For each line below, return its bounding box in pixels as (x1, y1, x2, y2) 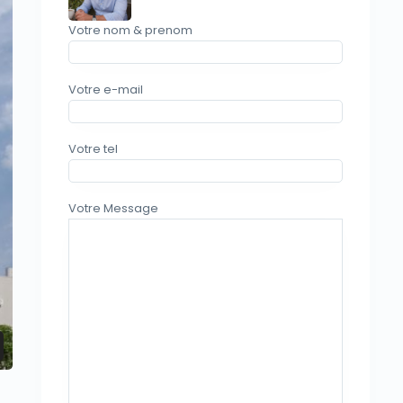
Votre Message (68, 200, 158, 217)
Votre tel (68, 140, 118, 157)
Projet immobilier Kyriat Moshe (35, 336, 225, 355)
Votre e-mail (68, 81, 143, 98)
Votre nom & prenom (68, 22, 193, 39)
